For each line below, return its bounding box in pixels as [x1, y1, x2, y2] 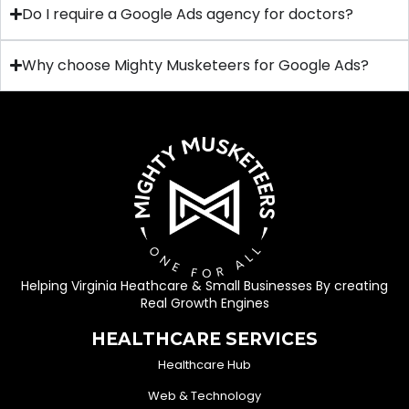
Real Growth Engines [140, 293, 269, 312]
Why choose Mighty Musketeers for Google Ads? [22, 54, 370, 76]
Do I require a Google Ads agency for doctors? [22, 3, 354, 25]
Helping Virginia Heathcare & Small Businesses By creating [21, 276, 388, 295]
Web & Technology [148, 386, 261, 404]
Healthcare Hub [158, 355, 251, 373]
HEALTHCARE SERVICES [91, 328, 318, 350]
